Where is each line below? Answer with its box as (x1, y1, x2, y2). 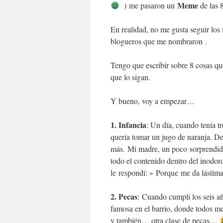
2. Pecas (111, 191, 137, 202)
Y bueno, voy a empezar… (111, 96, 195, 106)
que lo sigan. (111, 72, 150, 82)
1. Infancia (111, 119, 146, 130)
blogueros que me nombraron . (111, 36, 207, 46)
